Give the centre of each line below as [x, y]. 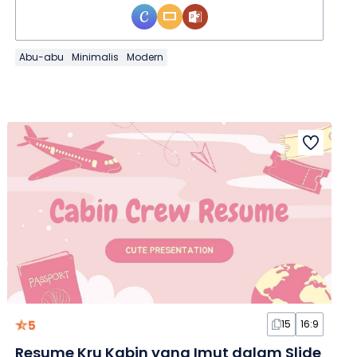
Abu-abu [42, 57]
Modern [145, 57]
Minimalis [96, 57]
